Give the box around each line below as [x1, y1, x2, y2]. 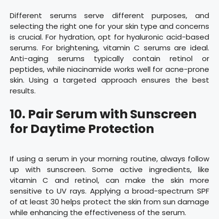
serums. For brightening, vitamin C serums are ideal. [10, 42, 209, 53]
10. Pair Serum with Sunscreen [10, 106, 197, 123]
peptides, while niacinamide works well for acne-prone [10, 64, 209, 74]
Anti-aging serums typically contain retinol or [10, 53, 209, 64]
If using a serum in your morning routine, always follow [10, 153, 209, 164]
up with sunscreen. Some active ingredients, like [10, 164, 209, 175]
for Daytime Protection [10, 120, 154, 138]
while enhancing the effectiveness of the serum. [10, 207, 186, 218]
